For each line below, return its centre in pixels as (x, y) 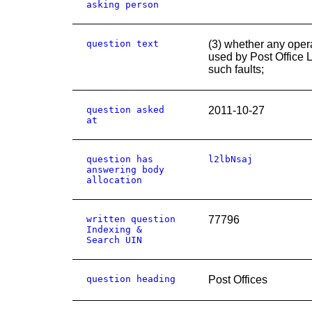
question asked (125, 110)
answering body (125, 170)
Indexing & (114, 229)
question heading (131, 279)
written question (131, 219)
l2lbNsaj (231, 159)
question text (123, 44)
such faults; (236, 69)
